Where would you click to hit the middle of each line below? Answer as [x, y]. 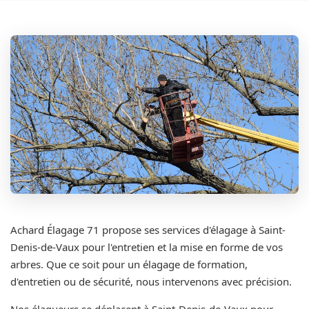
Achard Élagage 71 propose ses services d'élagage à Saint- [148, 229]
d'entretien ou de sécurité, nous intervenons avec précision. [151, 281]
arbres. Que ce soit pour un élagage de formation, [129, 264]
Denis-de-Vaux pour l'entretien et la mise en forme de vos [147, 247]
